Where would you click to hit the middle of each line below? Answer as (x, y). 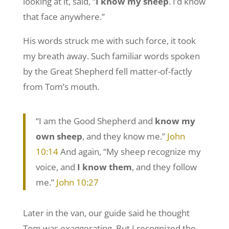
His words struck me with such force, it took (109, 40)
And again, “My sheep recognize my (129, 151)
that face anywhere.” (64, 16)
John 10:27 (77, 182)
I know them (104, 167)
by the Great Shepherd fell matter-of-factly (107, 71)
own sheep (59, 136)
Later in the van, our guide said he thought (106, 213)
